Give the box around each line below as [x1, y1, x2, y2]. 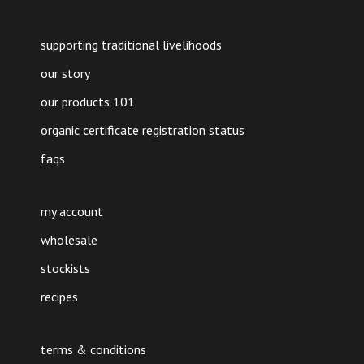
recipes [41, 288, 78, 305]
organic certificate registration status [41, 122, 245, 138]
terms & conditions [41, 341, 146, 357]
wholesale [41, 232, 97, 248]
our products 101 [41, 93, 135, 110]
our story [41, 65, 90, 81]
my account [41, 203, 103, 219]
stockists [41, 260, 90, 276]
